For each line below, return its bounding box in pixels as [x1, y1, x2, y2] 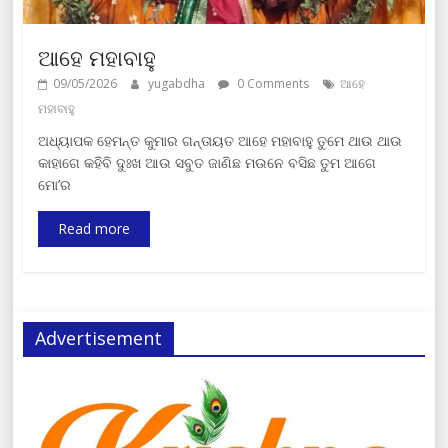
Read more [58, 218, 131, 238]
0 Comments [234, 74, 310, 92]
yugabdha [148, 74, 209, 92]
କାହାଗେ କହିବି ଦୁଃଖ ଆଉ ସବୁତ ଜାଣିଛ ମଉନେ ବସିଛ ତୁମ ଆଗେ [38, 152, 377, 172]
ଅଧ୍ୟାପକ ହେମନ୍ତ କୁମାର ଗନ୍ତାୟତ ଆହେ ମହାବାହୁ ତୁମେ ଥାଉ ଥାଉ [38, 130, 403, 150]
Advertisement [35, 325, 163, 350]
